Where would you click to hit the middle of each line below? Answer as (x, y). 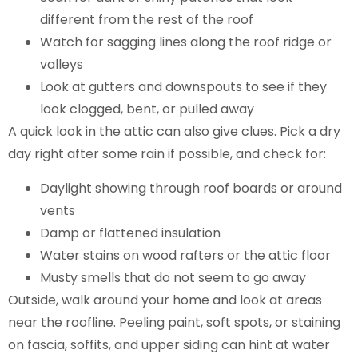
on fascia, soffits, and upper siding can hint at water (169, 344)
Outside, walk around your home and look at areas (165, 300)
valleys (65, 65)
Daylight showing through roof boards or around (191, 188)
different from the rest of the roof (150, 20)
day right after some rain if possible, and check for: (167, 154)
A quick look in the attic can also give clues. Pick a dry (174, 132)
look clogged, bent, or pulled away (150, 109)
